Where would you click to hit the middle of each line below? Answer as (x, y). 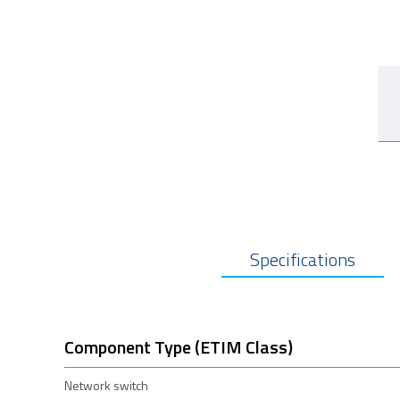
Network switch (106, 385)
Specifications (303, 259)
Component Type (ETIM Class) (179, 346)
